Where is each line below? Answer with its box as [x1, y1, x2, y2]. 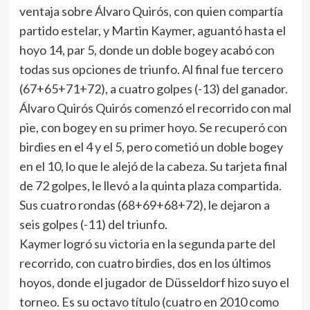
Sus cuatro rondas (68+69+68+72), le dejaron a [19, 197, 270, 212]
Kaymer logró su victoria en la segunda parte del [19, 236, 275, 251]
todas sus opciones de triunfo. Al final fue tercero [19, 62, 283, 77]
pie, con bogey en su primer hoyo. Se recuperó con [19, 120, 287, 135]
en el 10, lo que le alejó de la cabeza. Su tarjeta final [19, 158, 287, 174]
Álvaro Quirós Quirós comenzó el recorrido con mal [19, 100, 291, 116]
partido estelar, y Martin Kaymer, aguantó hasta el [19, 23, 286, 38]
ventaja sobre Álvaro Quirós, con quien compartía [19, 3, 283, 19]
